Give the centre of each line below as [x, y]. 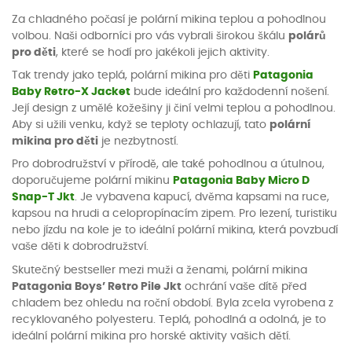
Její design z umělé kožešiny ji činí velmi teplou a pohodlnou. [174, 109]
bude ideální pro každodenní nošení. [230, 92]
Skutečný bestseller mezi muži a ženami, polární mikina [159, 270]
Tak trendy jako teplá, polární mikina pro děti [132, 76]
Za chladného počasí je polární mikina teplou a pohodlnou [169, 19]
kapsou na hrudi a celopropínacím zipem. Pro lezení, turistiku [174, 214]
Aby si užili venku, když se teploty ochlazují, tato [141, 125]
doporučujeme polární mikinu [92, 181]
